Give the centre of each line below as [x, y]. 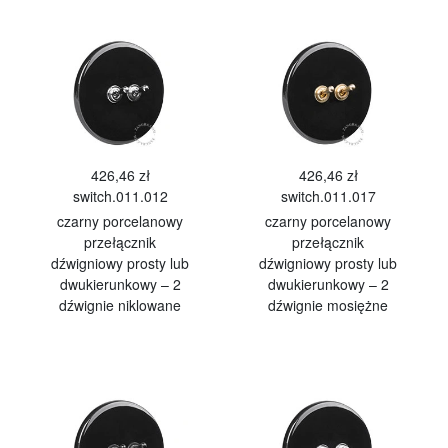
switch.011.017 [328, 196]
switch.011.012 [120, 196]
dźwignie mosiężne [328, 305]
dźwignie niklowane [120, 305]
